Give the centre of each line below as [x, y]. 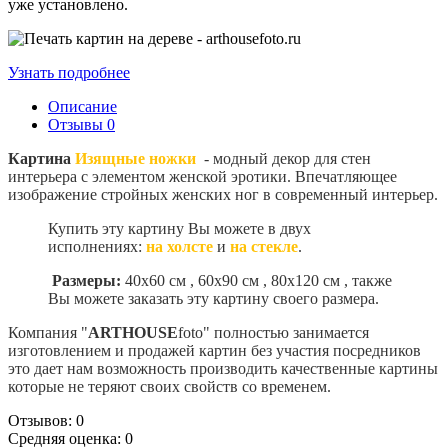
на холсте [179, 246]
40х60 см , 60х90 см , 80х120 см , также [258, 280]
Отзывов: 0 [46, 420]
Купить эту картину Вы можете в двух [179, 228]
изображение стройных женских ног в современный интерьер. [223, 194]
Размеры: [86, 280]
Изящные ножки [137, 158]
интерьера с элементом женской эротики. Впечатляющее [202, 176]
